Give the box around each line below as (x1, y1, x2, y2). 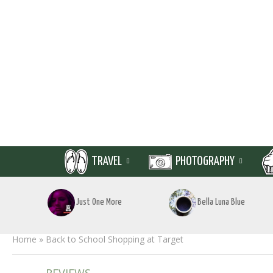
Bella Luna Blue (197, 197, 245, 207)
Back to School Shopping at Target (46, 233, 183, 245)
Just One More (76, 197, 122, 207)
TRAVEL (91, 155, 122, 168)
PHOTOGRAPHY (175, 155, 235, 168)
